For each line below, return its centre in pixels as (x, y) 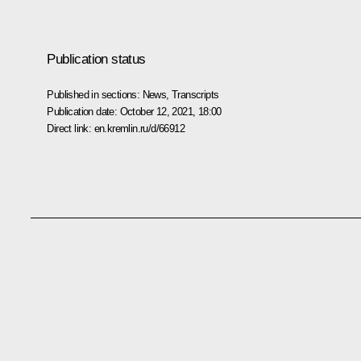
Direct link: (71, 128)
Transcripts (195, 94)
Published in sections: (95, 94)
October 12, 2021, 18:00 (170, 111)
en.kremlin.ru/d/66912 (139, 128)
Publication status (96, 59)
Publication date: (83, 111)
